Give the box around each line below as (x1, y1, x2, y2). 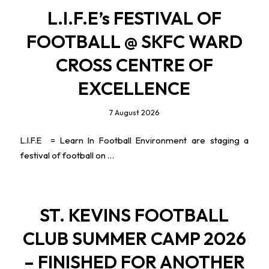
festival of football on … (20, 149, 114, 161)
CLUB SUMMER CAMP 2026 (22, 226, 246, 250)
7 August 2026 (109, 108, 160, 118)
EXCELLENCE (78, 77, 191, 100)
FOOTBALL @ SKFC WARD (26, 30, 243, 53)
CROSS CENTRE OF (55, 53, 213, 77)
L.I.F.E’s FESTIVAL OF (47, 7, 222, 30)
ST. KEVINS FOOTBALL (40, 203, 229, 226)
